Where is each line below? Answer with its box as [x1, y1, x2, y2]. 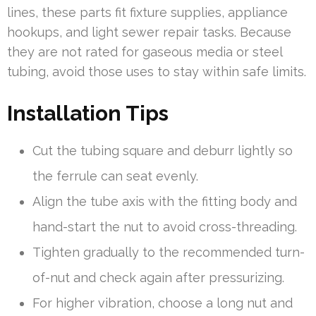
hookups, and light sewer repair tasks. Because [7, 25, 291, 40]
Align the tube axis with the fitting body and [32, 194, 297, 209]
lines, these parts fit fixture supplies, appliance [7, 5, 288, 20]
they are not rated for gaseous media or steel [7, 44, 282, 60]
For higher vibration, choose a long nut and [32, 296, 293, 311]
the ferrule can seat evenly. [32, 169, 198, 184]
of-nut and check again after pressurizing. [32, 270, 284, 286]
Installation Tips [7, 101, 169, 126]
